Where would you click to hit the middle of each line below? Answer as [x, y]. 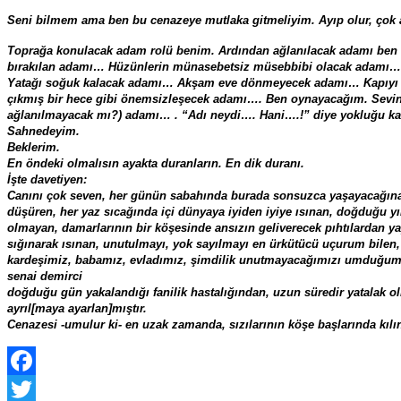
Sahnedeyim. [43, 131]
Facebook [35, 388]
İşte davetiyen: [47, 179]
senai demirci [45, 276]
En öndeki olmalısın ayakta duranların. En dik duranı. [156, 163]
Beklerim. [34, 147]
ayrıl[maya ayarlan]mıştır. [77, 308]
